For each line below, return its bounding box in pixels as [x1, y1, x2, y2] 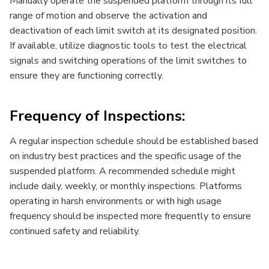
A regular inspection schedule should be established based [10, 134, 258, 148]
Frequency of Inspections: [10, 106, 185, 125]
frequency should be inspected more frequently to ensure [10, 209, 251, 223]
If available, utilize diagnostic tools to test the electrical [10, 38, 247, 52]
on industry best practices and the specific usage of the [10, 149, 241, 163]
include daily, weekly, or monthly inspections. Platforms [10, 179, 242, 193]
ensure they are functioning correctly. [10, 68, 163, 82]
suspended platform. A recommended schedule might [10, 164, 235, 178]
